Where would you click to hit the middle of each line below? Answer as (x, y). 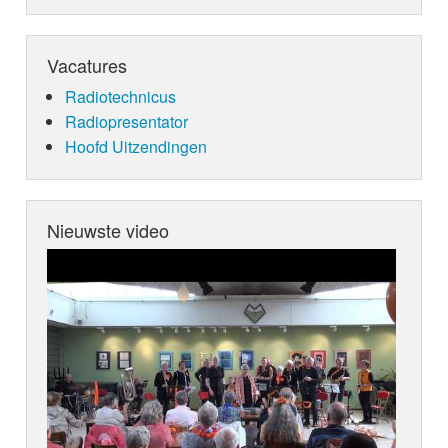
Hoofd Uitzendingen (135, 147)
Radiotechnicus (120, 97)
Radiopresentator (126, 122)
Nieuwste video (108, 230)
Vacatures (87, 65)
